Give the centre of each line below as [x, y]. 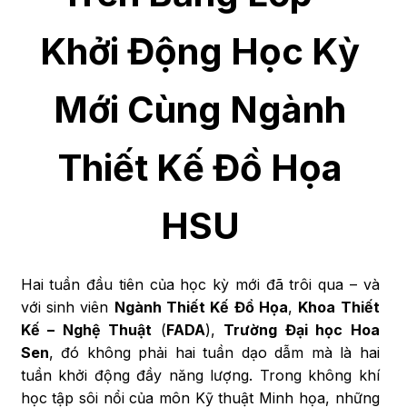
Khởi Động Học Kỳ [200, 51]
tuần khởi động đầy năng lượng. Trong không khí [200, 375]
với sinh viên [67, 307]
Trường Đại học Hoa [302, 330]
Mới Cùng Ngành [200, 109]
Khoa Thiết [339, 307]
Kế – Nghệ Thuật [86, 330]
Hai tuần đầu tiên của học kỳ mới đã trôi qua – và [200, 284]
